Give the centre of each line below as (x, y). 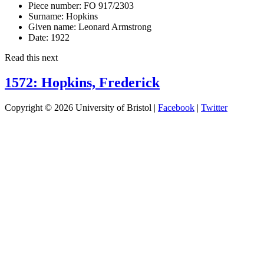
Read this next (31, 57)
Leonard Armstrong (114, 27)
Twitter (214, 107)
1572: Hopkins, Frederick (82, 82)
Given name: (52, 27)
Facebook (176, 107)
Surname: (46, 16)
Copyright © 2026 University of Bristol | (81, 107)
